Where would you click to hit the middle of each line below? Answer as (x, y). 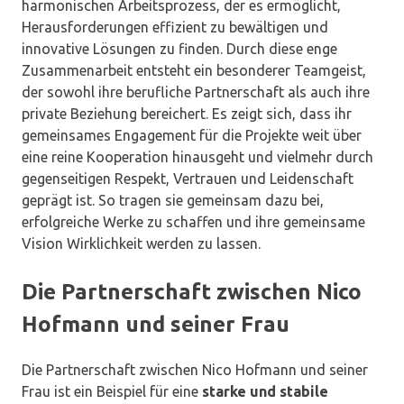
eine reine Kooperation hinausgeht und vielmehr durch (197, 157)
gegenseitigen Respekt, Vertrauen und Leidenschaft (188, 179)
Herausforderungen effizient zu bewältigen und (175, 28)
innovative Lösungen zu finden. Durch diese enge (179, 49)
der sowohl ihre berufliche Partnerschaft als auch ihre (196, 92)
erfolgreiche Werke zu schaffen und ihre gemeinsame (193, 222)
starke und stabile (265, 392)
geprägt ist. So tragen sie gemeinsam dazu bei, (173, 201)
